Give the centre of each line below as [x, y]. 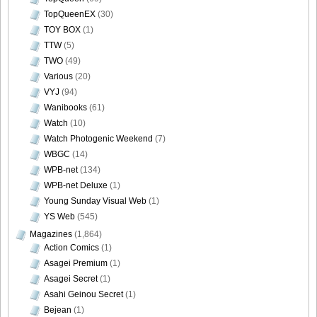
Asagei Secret [71, 278]
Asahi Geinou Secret [83, 294]
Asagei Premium [76, 263]
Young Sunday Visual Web [95, 201]
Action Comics [71, 247]
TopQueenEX [70, 14]
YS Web [59, 216]
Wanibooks [65, 107]
